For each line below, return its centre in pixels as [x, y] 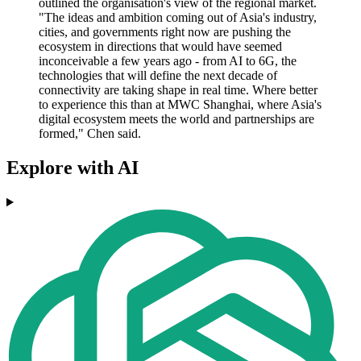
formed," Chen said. [90, 134]
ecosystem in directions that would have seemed [160, 47]
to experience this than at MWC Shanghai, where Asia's [180, 105]
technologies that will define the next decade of [158, 76]
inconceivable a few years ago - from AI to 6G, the [168, 61]
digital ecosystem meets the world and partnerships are [176, 119]
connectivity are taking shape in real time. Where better [178, 90]
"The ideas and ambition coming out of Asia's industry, [178, 18]
